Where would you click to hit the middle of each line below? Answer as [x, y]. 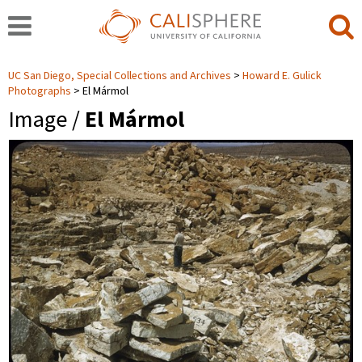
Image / [46, 120]
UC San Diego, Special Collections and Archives [121, 76]
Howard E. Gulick [282, 76]
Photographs [40, 91]
